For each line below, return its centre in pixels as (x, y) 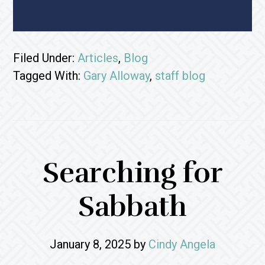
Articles (98, 58)
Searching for (132, 173)
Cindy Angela (182, 244)
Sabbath (132, 206)
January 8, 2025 (90, 244)
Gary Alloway (117, 75)
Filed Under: (46, 58)
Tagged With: (49, 75)
